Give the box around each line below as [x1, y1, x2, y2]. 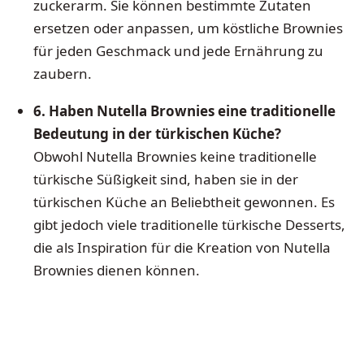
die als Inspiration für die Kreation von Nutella [32, 237, 331, 257]
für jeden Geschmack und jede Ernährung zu [32, 41, 323, 61]
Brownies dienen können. [32, 260, 200, 279]
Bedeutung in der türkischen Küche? [32, 123, 281, 143]
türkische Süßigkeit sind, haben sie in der [32, 169, 298, 188]
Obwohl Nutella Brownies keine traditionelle [32, 146, 317, 166]
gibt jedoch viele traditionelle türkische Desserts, [32, 214, 345, 234]
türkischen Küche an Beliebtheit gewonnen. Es [32, 192, 335, 211]
